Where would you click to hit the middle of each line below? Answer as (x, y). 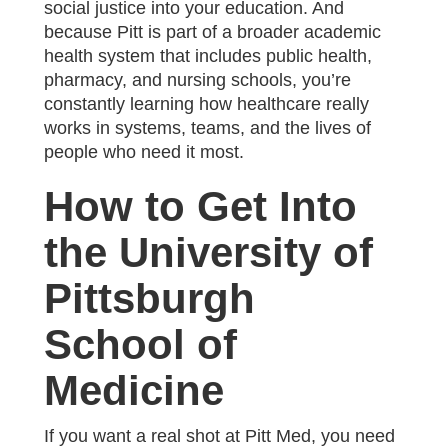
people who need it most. (144, 151)
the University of (208, 252)
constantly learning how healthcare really (206, 103)
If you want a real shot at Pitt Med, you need (219, 435)
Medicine (134, 390)
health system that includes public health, (208, 55)
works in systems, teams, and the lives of (207, 127)
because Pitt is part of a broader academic (212, 31)
